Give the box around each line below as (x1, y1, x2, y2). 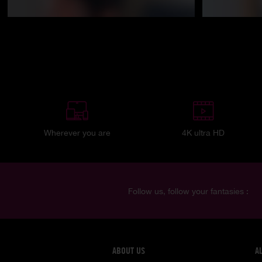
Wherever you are (43, 127, 111, 137)
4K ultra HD (182, 127, 225, 137)
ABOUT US (112, 244, 145, 256)
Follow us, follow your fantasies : (127, 186, 249, 196)
